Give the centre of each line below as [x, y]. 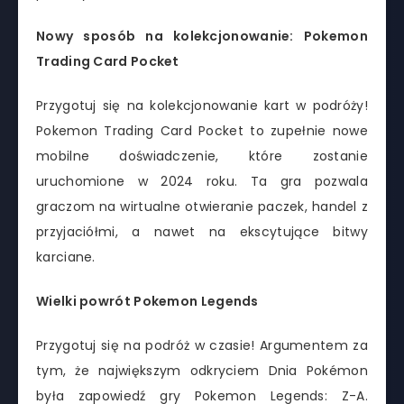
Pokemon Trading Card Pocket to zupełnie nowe [202, 131]
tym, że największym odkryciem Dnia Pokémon [202, 370]
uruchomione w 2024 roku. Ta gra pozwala [202, 182]
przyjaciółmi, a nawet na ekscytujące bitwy [202, 232]
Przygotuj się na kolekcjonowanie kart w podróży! [202, 106]
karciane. [66, 257]
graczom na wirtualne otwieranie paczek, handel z [202, 207]
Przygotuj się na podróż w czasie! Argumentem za [202, 345]
